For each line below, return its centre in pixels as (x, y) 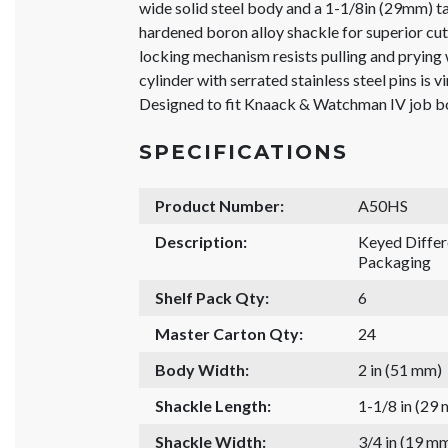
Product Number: (220, 205)
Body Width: (202, 369)
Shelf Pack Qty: (212, 297)
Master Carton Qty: (229, 333)
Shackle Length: (213, 405)
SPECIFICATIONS (244, 151)
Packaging (394, 261)
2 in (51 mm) (399, 369)
